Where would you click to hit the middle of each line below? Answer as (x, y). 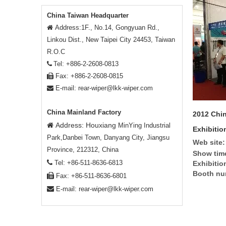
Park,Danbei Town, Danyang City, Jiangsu (108, 137)
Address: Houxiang (87, 125)
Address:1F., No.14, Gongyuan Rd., (106, 27)
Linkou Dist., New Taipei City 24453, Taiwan (111, 40)
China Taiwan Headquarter (88, 15)
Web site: (209, 142)
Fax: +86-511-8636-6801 (91, 176)
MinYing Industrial (144, 125)
